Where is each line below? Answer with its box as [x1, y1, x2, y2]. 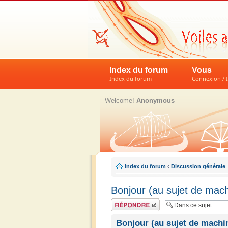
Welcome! [105, 97, 136, 104]
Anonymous [136, 97, 175, 104]
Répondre [111, 198, 135, 205]
